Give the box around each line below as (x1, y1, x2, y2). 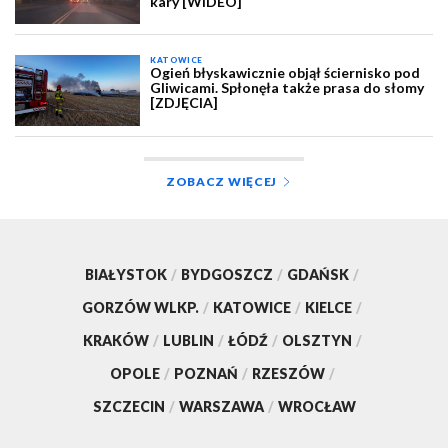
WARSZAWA (178, 397, 264, 415)
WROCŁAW (277, 397, 356, 415)
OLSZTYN (281, 331, 352, 349)
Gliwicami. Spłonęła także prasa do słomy (150, 79, 425, 97)
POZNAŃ (173, 364, 238, 382)
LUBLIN (162, 331, 214, 349)
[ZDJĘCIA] (150, 94, 219, 112)
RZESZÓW (251, 364, 325, 382)
